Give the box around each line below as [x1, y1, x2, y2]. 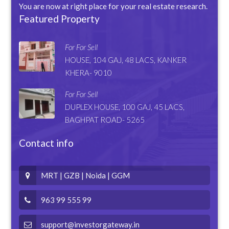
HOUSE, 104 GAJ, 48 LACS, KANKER [65, 55, 187, 64]
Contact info [19, 136, 74, 149]
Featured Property [19, 12, 100, 25]
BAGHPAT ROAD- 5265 [65, 114, 145, 124]
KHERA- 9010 [65, 67, 112, 77]
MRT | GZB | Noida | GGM [39, 170, 130, 180]
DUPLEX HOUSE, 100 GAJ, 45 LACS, [65, 102, 185, 111]
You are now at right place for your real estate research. [19, 1, 208, 11]
